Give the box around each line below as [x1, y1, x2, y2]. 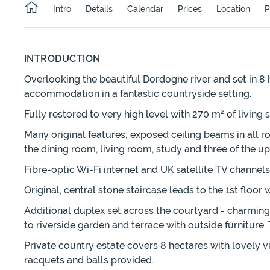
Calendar [127, 4, 163, 14]
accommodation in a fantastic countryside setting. [24, 88, 251, 100]
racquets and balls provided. [24, 254, 154, 266]
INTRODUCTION [24, 53, 101, 65]
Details [86, 4, 113, 14]
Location [216, 4, 250, 14]
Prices [178, 4, 202, 14]
